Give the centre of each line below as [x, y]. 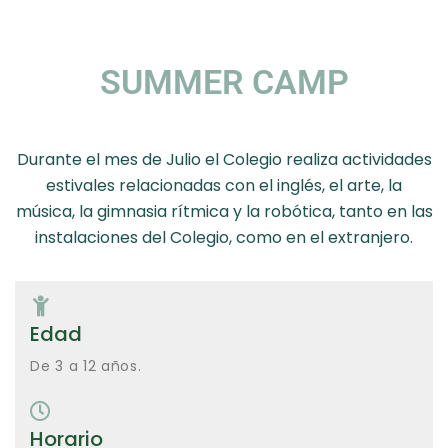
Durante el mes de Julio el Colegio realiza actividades [224, 159]
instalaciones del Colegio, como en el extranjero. [224, 237]
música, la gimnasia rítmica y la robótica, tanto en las [224, 211]
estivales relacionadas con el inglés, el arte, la [224, 185]
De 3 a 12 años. [86, 366]
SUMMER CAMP [224, 82]
